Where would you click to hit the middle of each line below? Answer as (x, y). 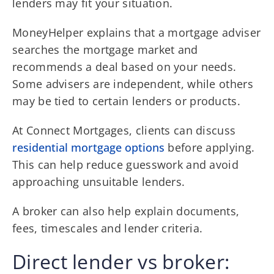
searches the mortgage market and (105, 49)
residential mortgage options (88, 147)
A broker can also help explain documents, (126, 211)
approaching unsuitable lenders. (99, 181)
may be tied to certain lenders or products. (126, 101)
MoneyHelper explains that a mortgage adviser (137, 32)
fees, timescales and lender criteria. (108, 228)
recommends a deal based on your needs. (124, 66)
